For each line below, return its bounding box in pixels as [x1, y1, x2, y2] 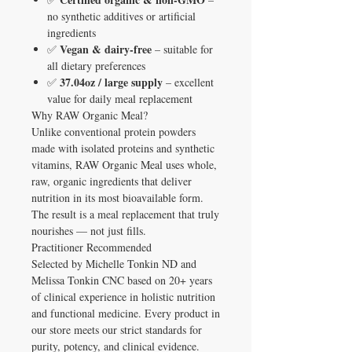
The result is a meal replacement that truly [31, 206, 219, 222]
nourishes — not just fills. [31, 222, 146, 238]
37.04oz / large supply [60, 73, 163, 90]
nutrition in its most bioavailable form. [31, 189, 203, 205]
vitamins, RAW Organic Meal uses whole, [31, 156, 217, 172]
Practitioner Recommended [31, 239, 152, 255]
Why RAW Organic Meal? [31, 107, 148, 123]
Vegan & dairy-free [60, 40, 152, 57]
